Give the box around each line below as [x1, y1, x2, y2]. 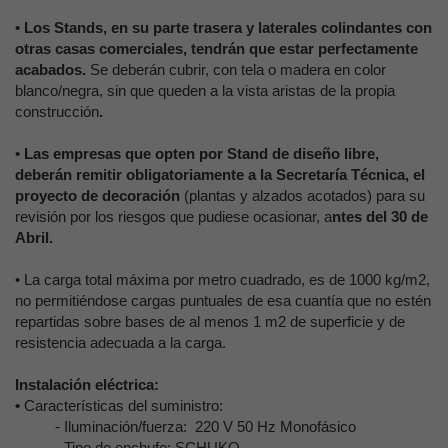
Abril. [15, 229, 53, 246]
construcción [15, 103, 99, 120]
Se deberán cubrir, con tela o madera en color [86, 61, 386, 78]
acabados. [15, 61, 86, 78]
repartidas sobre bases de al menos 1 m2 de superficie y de [15, 313, 405, 330]
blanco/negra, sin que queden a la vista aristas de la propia [15, 82, 395, 99]
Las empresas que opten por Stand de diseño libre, [24, 145, 379, 162]
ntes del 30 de [332, 208, 428, 225]
